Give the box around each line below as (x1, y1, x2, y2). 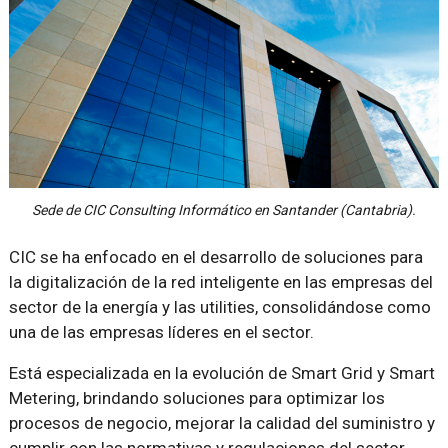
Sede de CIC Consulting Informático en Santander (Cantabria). (32, 202, 416, 219)
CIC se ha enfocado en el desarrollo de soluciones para (8, 247, 423, 268)
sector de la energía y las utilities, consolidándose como (8, 297, 431, 318)
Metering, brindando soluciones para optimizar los (8, 388, 385, 409)
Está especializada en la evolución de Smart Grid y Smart (8, 363, 435, 384)
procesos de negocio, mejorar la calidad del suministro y (8, 413, 435, 434)
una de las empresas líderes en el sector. (8, 322, 314, 343)
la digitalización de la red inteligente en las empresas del (8, 272, 433, 293)
